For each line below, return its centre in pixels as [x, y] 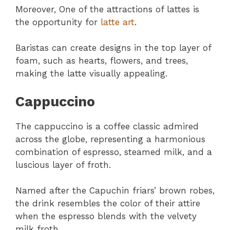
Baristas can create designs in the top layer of [113, 48]
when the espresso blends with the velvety [106, 216]
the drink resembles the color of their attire [108, 204]
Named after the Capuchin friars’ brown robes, [115, 191]
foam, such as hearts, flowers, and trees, [102, 61]
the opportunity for [58, 22]
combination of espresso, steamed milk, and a [114, 152]
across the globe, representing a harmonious [110, 139]
